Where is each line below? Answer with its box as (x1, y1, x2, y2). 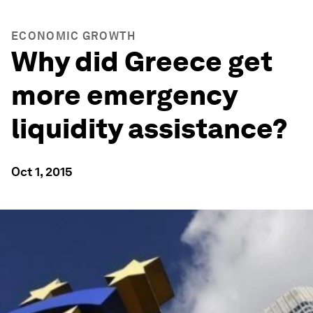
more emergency (11, 78, 237, 112)
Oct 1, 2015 (11, 164, 73, 179)
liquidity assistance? (11, 112, 288, 145)
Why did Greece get (11, 45, 272, 78)
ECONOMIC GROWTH (11, 29, 136, 43)
